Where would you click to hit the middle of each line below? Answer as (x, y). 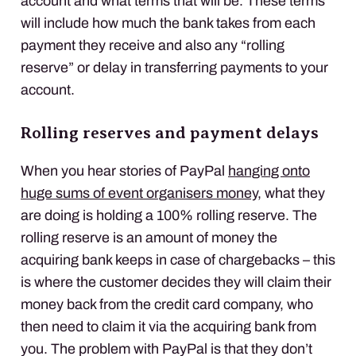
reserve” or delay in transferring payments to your (174, 67)
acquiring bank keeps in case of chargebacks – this (178, 259)
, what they (291, 193)
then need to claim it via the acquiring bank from (168, 326)
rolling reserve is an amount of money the (149, 237)
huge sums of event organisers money (139, 193)
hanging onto (269, 170)
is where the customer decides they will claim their (176, 282)
